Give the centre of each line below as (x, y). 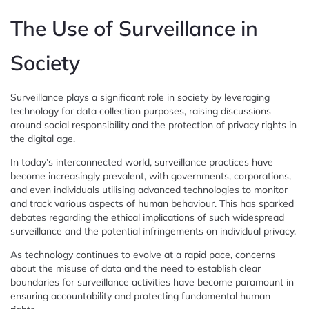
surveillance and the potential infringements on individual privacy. (153, 231)
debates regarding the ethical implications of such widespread (147, 217)
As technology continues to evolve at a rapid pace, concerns (143, 254)
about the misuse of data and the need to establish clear (136, 268)
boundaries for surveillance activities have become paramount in (152, 282)
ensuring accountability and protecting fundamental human (140, 296)
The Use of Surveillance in (134, 28)
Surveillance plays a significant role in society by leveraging (140, 97)
